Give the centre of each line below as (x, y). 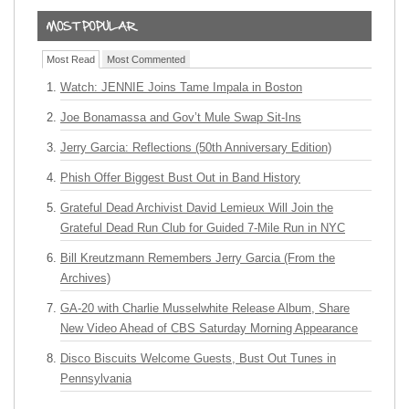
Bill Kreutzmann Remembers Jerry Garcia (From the (198, 258)
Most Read (71, 59)
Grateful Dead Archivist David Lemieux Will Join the (197, 208)
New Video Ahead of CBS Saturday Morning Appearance (209, 328)
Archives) (85, 278)
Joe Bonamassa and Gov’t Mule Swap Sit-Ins (181, 117)
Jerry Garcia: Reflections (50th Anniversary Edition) (196, 147)
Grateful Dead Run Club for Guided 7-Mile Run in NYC (203, 228)
